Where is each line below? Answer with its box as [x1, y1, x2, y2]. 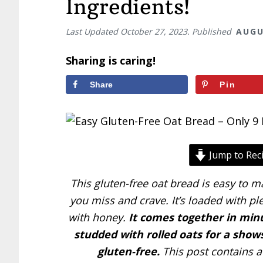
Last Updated [66, 26, 120, 37]
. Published [187, 26, 234, 37]
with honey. [68, 210, 129, 224]
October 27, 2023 [120, 26, 187, 37]
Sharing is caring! [66, 53, 156, 68]
